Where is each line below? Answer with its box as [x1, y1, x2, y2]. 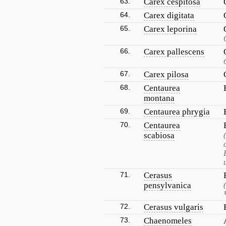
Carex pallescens [144, 47, 204, 56]
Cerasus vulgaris [144, 202, 203, 212]
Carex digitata [144, 11, 194, 20]
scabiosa [144, 131, 175, 140]
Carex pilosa [144, 70, 189, 79]
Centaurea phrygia [144, 107, 210, 117]
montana [144, 93, 175, 103]
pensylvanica [144, 181, 191, 190]
